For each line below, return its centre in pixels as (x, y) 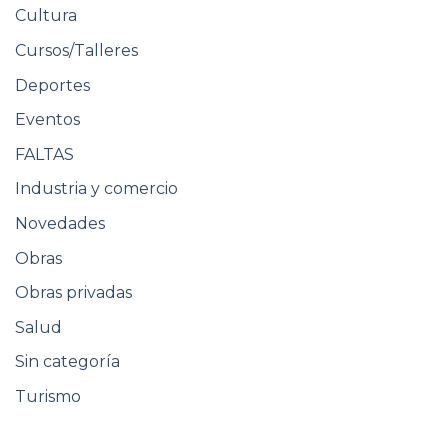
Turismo (48, 396)
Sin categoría (67, 362)
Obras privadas (73, 293)
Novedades (60, 224)
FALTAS (44, 154)
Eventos (47, 120)
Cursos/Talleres (76, 51)
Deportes (52, 85)
